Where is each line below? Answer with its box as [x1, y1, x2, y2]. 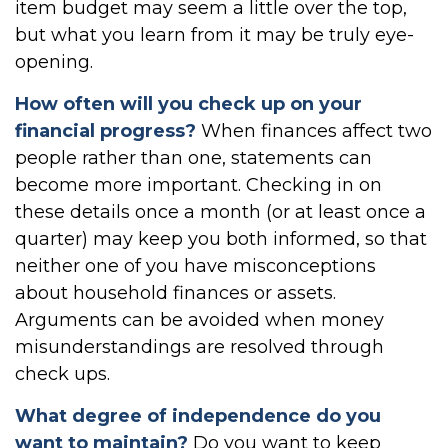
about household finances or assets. [15, 282, 336, 304]
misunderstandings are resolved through [15, 336, 384, 358]
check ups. [15, 363, 110, 385]
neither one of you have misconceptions [15, 255, 376, 277]
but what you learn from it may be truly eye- [15, 24, 414, 46]
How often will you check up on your [15, 93, 362, 115]
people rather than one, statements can [15, 147, 372, 169]
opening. [15, 51, 93, 73]
